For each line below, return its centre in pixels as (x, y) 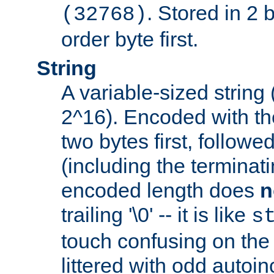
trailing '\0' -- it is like (156, 215)
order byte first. (130, 39)
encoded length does (161, 191)
